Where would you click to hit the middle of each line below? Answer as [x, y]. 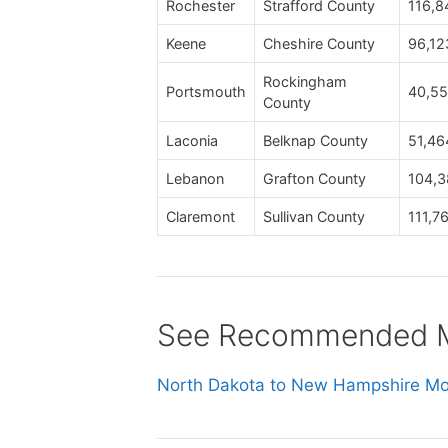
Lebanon [195, 178]
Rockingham [305, 81]
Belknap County [315, 140]
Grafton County [314, 178]
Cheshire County [319, 43]
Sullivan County [314, 216]
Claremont [200, 216]
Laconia [192, 140]
